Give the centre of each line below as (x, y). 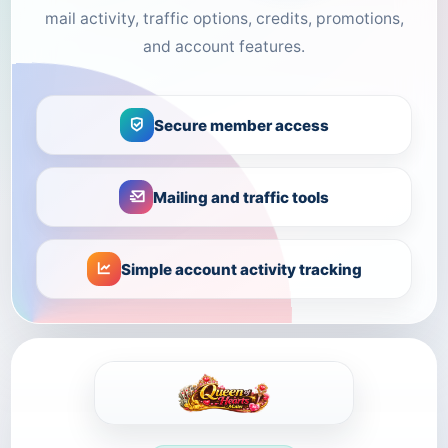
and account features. (224, 46)
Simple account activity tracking (241, 269)
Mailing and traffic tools (241, 197)
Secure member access (241, 125)
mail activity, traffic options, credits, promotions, (224, 18)
